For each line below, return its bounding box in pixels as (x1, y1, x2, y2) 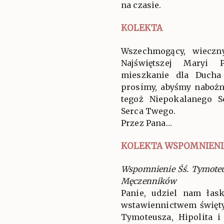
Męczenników (121, 175, 176, 186)
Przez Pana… (121, 117, 172, 128)
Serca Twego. (121, 105, 175, 116)
